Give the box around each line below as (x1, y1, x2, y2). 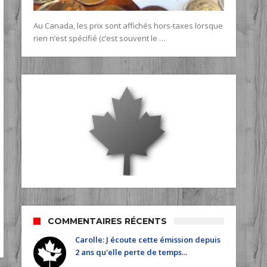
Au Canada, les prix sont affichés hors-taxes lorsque (33, 20, 223, 32)
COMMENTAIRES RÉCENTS (48, 216, 167, 227)
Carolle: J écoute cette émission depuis (75, 234, 221, 246)
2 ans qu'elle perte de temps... (75, 247, 187, 258)
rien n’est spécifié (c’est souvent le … (33, 33, 166, 44)
